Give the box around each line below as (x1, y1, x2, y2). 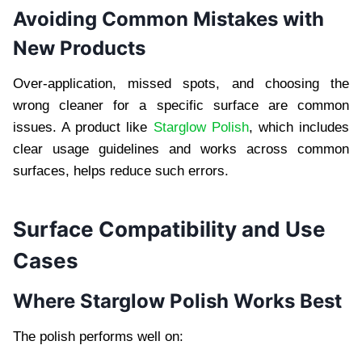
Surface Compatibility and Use (13, 217, 326, 242)
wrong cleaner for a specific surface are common (13, 98, 349, 114)
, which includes (248, 120, 350, 136)
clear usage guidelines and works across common (13, 141, 349, 158)
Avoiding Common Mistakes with (13, 7, 324, 32)
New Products (13, 36, 145, 61)
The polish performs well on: (13, 329, 183, 345)
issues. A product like (13, 120, 154, 136)
